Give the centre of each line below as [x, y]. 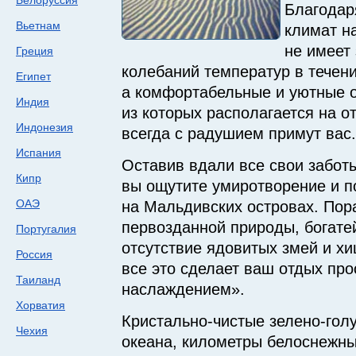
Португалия [46, 229]
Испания [39, 153]
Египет [33, 76]
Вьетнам [38, 25]
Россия [34, 254]
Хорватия [41, 305]
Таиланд [38, 280]
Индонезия [44, 127]
